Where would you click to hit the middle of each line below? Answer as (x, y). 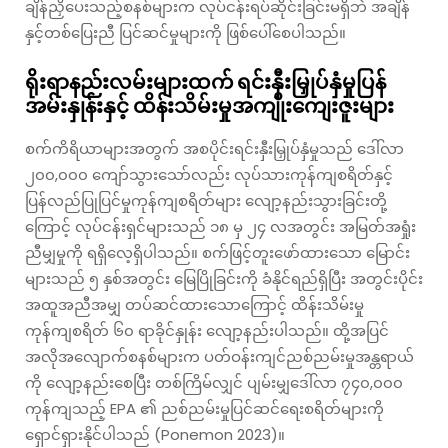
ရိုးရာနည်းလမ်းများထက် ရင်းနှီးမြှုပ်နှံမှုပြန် (205, 81)
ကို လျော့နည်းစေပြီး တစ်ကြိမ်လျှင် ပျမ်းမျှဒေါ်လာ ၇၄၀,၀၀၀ (214, 382)
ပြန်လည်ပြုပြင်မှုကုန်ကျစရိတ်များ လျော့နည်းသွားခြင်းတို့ (206, 200)
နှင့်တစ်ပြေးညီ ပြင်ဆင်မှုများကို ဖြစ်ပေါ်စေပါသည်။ (185, 32)
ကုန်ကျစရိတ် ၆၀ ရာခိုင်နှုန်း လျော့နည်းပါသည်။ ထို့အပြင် (207, 330)
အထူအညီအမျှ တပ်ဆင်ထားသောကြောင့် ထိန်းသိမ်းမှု (194, 304)
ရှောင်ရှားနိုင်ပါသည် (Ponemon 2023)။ (155, 434)
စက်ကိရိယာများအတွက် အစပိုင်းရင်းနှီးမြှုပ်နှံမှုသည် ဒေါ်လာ (214, 148)
